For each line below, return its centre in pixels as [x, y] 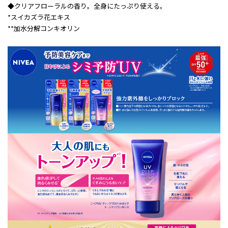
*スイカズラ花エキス [39, 17]
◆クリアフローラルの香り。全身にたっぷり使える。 [87, 6]
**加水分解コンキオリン [44, 28]
